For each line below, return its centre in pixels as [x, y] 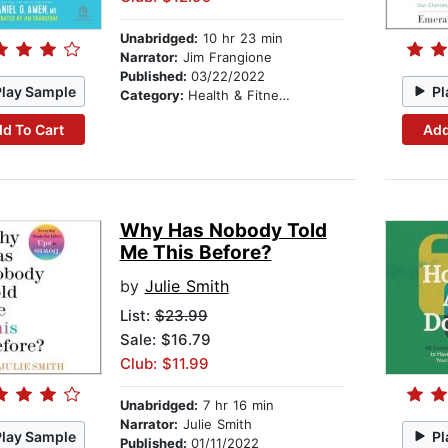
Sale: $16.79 [165, 340]
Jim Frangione [224, 57]
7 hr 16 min [235, 405]
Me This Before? [195, 253]
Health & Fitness [233, 95]
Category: [153, 95]
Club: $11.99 [164, 364]
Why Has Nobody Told [223, 231]
